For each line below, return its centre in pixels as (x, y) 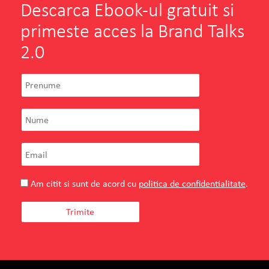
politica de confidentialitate (192, 183)
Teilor (70, 241)
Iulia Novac (76, 256)
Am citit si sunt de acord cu (83, 183)
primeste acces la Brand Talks (132, 31)
